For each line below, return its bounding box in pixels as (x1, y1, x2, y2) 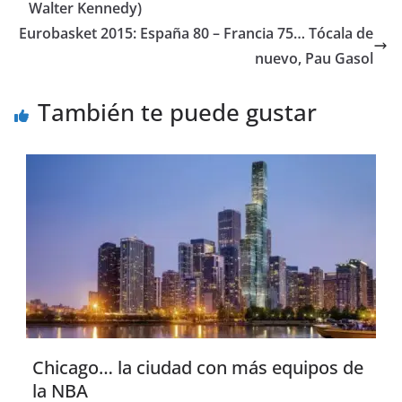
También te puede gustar (38, 96, 317, 129)
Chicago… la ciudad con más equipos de (32, 355, 363, 380)
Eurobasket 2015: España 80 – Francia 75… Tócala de (19, 23, 373, 44)
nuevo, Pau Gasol (255, 48, 373, 69)
